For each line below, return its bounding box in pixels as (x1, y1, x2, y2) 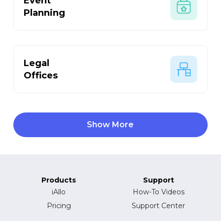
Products (41, 176, 76, 185)
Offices (24, 70, 58, 81)
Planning (24, 7, 66, 18)
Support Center (132, 201, 185, 211)
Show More (87, 120, 134, 130)
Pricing (46, 201, 71, 211)
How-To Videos (132, 187, 184, 197)
